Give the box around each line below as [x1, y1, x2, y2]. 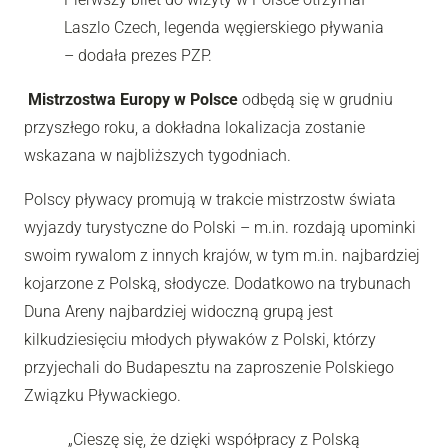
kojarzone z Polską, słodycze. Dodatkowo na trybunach [24, 273, 411, 293]
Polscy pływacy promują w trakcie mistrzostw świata [24, 189, 396, 209]
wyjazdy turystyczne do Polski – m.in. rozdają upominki [24, 217, 416, 237]
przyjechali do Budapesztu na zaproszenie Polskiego [24, 357, 394, 377]
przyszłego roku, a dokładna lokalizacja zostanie [24, 117, 365, 137]
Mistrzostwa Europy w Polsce [28, 89, 238, 109]
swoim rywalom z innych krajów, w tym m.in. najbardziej [24, 245, 420, 265]
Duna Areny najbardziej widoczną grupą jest [24, 301, 333, 321]
